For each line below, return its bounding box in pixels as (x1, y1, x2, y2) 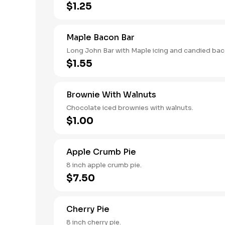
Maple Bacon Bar (66, 32, 135, 43)
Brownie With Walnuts (66, 89, 156, 100)
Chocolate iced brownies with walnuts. (66, 103, 193, 112)
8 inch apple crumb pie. (66, 161, 142, 169)
